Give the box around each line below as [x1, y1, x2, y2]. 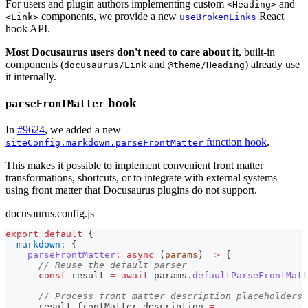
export [5, 229, 38, 240]
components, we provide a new [38, 10, 179, 22]
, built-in [239, 45, 275, 58]
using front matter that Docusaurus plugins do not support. [5, 184, 257, 197]
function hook [203, 136, 267, 148]
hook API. [5, 22, 50, 34]
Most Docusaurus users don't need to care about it [5, 45, 239, 58]
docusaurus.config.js [5, 208, 94, 220]
